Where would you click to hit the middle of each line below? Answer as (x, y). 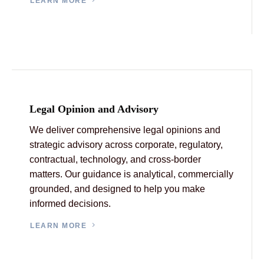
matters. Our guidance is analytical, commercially (131, 174)
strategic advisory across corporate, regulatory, (126, 144)
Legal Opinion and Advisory (94, 109)
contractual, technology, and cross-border (115, 159)
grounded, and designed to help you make (117, 189)
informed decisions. (70, 203)
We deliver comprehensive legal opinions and (125, 130)
